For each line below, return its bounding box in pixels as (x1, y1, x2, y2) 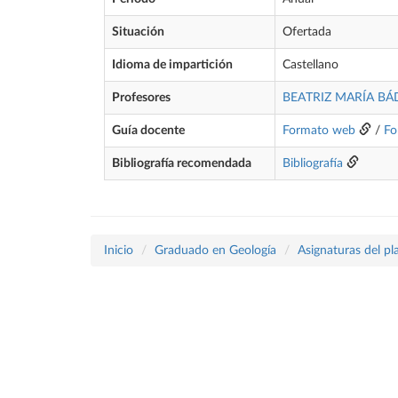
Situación (112, 26, 164, 38)
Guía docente (112, 124, 185, 137)
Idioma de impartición (112, 59, 233, 71)
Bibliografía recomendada (112, 157, 251, 170)
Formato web (283, 124, 355, 137)
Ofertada (283, 26, 331, 38)
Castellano (283, 59, 338, 71)
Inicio (104, 244, 133, 257)
